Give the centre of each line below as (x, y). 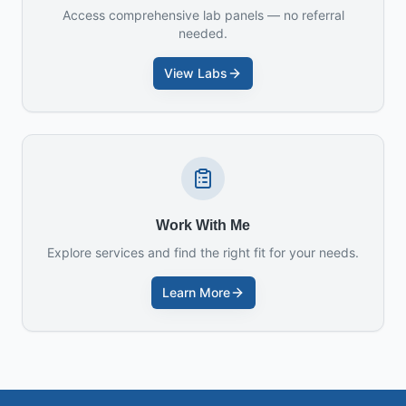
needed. (203, 33)
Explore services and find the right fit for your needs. (203, 252)
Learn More (196, 292)
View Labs (196, 73)
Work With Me (203, 225)
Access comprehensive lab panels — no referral (203, 15)
